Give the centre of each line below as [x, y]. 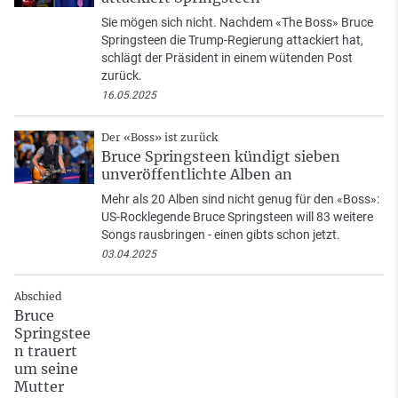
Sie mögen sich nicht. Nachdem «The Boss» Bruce [237, 23]
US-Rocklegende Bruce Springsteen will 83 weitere [237, 217]
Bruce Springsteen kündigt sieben [221, 157]
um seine [46, 369]
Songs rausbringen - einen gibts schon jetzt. [221, 235]
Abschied [38, 297]
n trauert [46, 351]
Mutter [39, 387]
